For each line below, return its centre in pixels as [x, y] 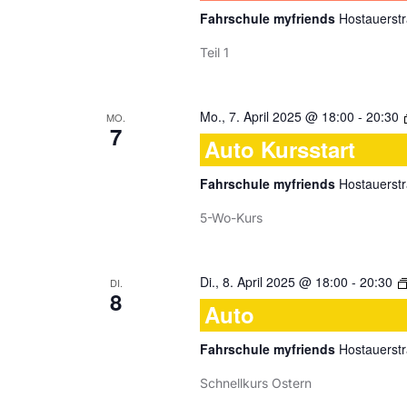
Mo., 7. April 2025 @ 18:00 [277, 116]
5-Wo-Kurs [231, 218]
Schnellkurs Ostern [255, 383]
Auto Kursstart [279, 149]
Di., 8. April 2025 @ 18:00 [273, 282]
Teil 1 [214, 52]
